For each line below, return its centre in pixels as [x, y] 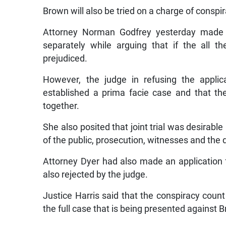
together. [61, 106]
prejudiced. [65, 59]
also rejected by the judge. [96, 175]
